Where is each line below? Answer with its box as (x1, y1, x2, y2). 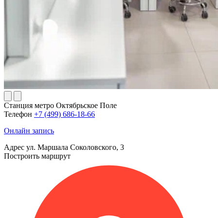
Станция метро (4, 101, 56, 110)
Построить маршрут (4, 152, 71, 161)
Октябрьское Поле (56, 101, 117, 110)
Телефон (4, 110, 34, 119)
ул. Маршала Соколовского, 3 (26, 143, 124, 152)
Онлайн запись (4, 127, 54, 135)
